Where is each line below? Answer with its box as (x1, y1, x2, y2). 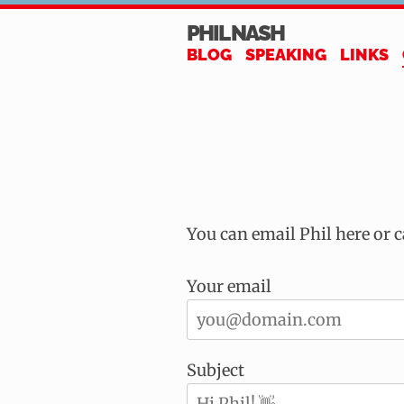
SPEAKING (245, 45, 326, 64)
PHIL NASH (187, 20, 284, 46)
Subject (187, 360, 244, 381)
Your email (187, 276, 271, 297)
